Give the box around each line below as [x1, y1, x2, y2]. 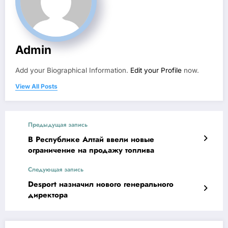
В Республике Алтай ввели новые [28, 134, 154, 146]
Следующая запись [28, 165, 83, 175]
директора [28, 189, 68, 201]
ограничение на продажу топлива [28, 145, 154, 156]
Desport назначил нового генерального [28, 179, 174, 190]
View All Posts [15, 82, 58, 91]
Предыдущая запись [28, 120, 88, 130]
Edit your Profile [130, 66, 182, 75]
